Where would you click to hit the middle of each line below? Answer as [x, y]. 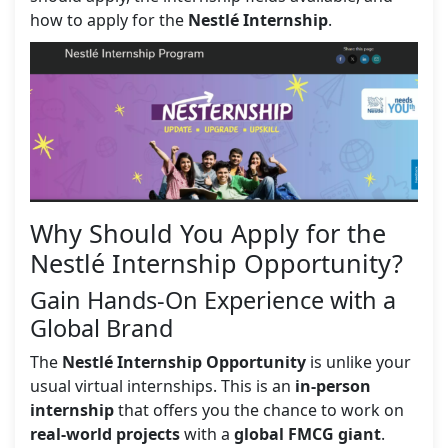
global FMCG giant [307, 434]
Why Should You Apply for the [208, 233]
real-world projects [105, 434]
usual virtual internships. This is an [162, 386]
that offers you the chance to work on [259, 410]
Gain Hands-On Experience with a [213, 300]
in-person [333, 386]
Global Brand [101, 328]
